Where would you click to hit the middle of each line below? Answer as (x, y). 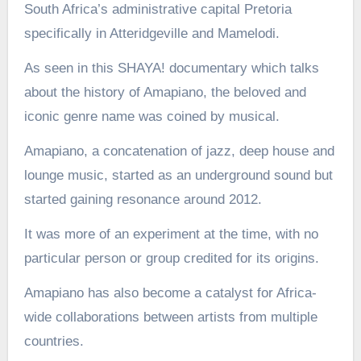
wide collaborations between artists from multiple (170, 317)
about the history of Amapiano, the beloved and (165, 92)
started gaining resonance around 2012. (143, 199)
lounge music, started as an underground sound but (178, 175)
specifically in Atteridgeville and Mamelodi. (151, 33)
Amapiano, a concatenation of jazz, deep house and (179, 151)
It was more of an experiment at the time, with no (171, 234)
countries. (54, 341)
